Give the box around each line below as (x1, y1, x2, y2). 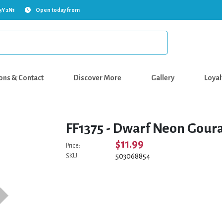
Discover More (73, 74, 121, 82)
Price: (66, 142, 81, 149)
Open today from (36, 7, 80, 13)
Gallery (151, 74, 174, 82)
